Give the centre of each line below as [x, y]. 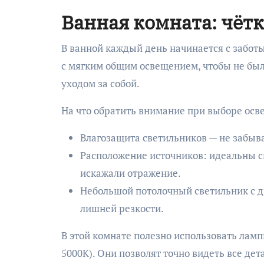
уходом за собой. [100, 83]
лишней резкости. [122, 208]
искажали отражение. [131, 173]
